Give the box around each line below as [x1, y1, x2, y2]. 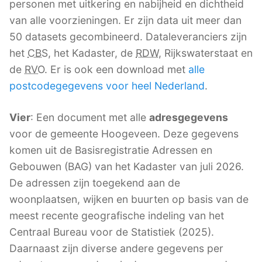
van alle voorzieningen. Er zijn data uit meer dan [9, 14, 242, 27]
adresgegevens [149, 111, 228, 124]
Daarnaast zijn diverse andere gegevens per [9, 242, 223, 255]
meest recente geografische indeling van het [9, 209, 224, 222]
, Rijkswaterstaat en [158, 47, 253, 60]
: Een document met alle [30, 111, 149, 124]
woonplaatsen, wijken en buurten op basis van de [9, 193, 249, 206]
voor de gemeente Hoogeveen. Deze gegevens [9, 127, 239, 140]
